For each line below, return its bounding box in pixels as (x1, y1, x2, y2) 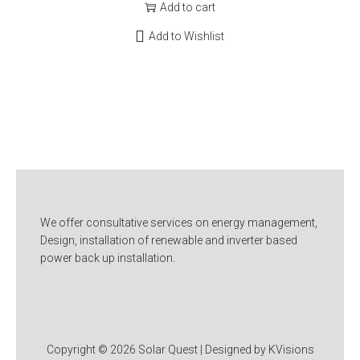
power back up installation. (40, 251, 175, 264)
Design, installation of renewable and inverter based (40, 233, 297, 247)
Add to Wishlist (149, 29, 225, 43)
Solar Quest (137, 342, 198, 356)
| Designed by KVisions (197, 342, 314, 356)
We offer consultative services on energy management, (40, 215, 317, 229)
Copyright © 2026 (46, 342, 138, 356)
